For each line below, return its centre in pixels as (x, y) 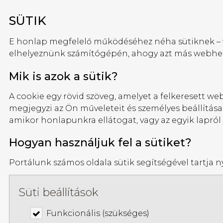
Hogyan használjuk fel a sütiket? (100, 143)
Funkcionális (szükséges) (98, 213)
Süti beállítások (58, 192)
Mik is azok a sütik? (63, 76)
